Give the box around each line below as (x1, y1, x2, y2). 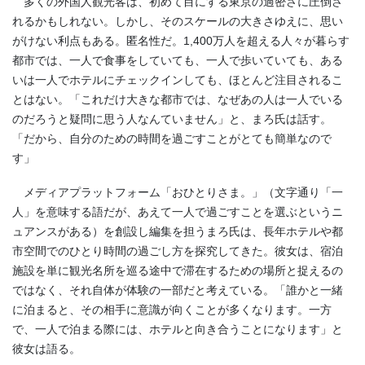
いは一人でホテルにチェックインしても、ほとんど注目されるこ (12, 73, 343, 87)
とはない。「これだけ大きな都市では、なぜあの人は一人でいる (12, 93, 343, 107)
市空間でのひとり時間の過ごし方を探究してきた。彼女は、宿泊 (12, 244, 343, 257)
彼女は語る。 (12, 341, 81, 355)
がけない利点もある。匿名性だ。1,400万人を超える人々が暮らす (12, 34, 350, 48)
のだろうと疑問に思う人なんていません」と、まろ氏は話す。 (12, 112, 332, 126)
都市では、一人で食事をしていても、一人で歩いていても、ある (12, 54, 343, 68)
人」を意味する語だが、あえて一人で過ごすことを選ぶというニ (12, 204, 343, 218)
